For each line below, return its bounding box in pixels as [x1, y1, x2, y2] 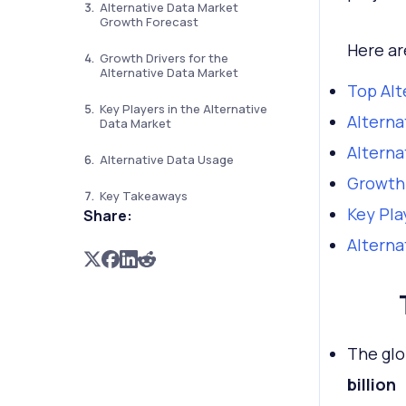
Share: [82, 206, 132, 226]
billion [346, 373, 396, 395]
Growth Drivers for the [99, 50, 228, 66]
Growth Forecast [99, 14, 198, 30]
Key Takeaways [99, 188, 188, 204]
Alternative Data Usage [99, 151, 234, 168]
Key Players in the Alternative [99, 101, 267, 117]
